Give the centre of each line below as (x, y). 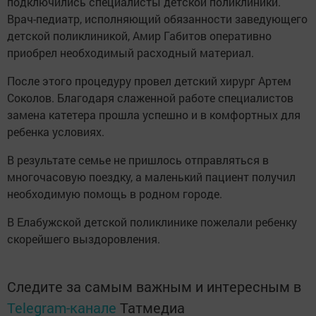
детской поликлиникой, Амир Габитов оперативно (139, 35)
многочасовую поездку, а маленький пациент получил (151, 176)
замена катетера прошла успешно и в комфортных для (154, 114)
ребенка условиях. (56, 131)
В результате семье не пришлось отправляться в (138, 159)
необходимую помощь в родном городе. (115, 193)
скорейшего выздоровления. (84, 238)
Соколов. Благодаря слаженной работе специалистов (150, 97)
